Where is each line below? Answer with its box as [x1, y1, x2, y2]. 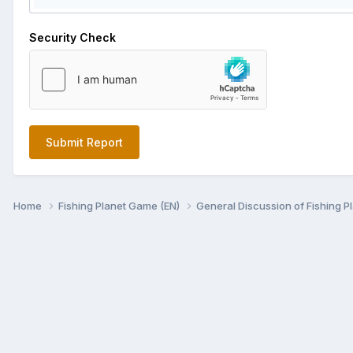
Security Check [29, 30, 116, 44]
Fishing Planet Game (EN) [58, 199, 182, 212]
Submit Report [46, 135, 123, 149]
